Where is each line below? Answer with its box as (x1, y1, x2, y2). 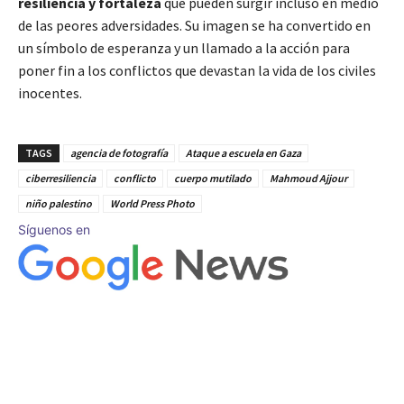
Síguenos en (18, 222, 90, 238)
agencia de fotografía (70, 146, 168, 161)
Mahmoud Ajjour (270, 171, 347, 186)
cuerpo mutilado (174, 171, 252, 186)
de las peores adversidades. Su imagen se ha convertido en (18, 16, 371, 35)
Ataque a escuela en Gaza (186, 146, 301, 161)
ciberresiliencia (25, 171, 96, 186)
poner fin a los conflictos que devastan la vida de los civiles (18, 61, 376, 80)
